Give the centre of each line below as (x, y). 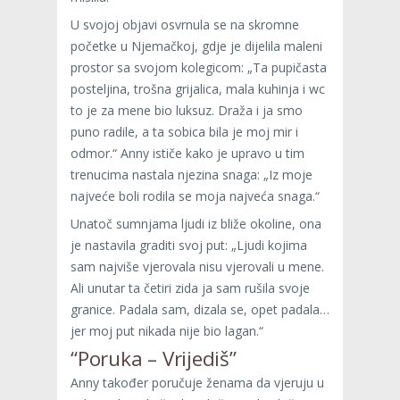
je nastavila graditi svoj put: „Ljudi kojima (189, 245)
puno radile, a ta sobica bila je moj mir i (184, 131)
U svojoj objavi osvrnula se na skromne (185, 24)
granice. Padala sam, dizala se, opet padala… (200, 309)
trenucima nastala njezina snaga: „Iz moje (192, 174)
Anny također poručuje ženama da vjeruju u (197, 382)
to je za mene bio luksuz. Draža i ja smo (187, 110)
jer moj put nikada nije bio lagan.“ (167, 330)
